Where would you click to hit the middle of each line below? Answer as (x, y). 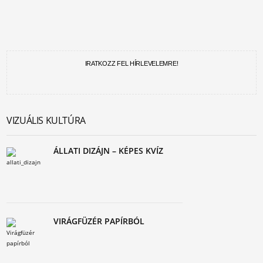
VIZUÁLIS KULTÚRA (46, 120)
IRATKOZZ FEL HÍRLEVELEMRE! (131, 63)
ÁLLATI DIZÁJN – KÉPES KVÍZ (109, 151)
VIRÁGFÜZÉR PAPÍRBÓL (99, 221)
